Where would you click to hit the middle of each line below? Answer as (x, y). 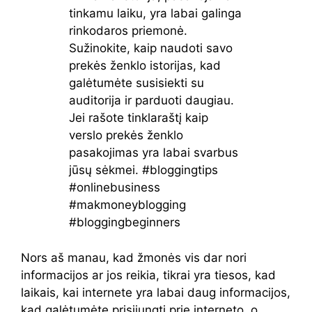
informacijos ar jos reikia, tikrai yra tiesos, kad (148, 275)
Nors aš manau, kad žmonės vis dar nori (134, 257)
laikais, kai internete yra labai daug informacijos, (156, 292)
